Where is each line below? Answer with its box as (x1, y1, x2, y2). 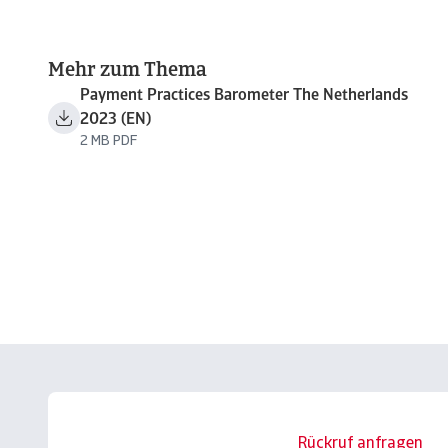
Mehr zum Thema (48, 61, 207, 81)
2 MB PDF (80, 134, 137, 149)
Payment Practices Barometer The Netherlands (80, 88, 408, 104)
